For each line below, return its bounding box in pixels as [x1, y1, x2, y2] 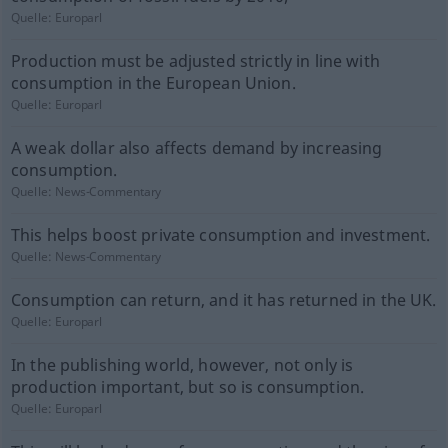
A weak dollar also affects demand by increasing [10, 137, 383, 159]
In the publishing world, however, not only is [10, 354, 354, 376]
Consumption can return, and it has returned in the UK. [10, 289, 437, 311]
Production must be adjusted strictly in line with [10, 50, 380, 72]
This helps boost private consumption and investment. [10, 224, 431, 246]
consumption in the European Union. [10, 72, 296, 94]
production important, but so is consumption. [10, 376, 365, 398]
